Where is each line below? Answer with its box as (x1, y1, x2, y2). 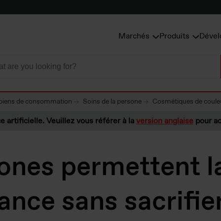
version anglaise (136, 116, 193, 126)
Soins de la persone (83, 97, 142, 106)
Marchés (118, 31, 149, 42)
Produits (159, 31, 189, 42)
